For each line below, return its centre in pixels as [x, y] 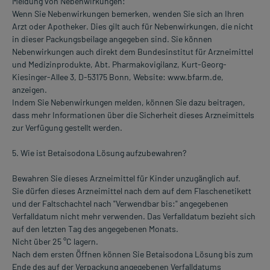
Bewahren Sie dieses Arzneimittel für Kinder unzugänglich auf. [126, 178]
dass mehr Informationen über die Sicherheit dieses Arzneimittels [133, 115]
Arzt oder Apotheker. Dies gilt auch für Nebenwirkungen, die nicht [133, 27]
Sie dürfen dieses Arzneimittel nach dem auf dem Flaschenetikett [132, 191]
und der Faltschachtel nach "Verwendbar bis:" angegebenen [120, 204]
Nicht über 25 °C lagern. [55, 242]
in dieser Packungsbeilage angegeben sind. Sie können [112, 39]
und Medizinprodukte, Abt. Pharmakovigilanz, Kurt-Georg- [119, 64]
